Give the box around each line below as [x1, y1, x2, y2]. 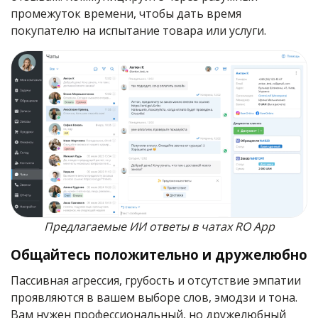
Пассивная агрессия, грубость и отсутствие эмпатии [11, 273, 301, 289]
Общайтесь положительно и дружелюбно [11, 246, 307, 264]
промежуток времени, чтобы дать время [11, 6, 241, 22]
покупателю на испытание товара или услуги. [11, 23, 266, 39]
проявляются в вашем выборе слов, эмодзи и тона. [11, 290, 297, 306]
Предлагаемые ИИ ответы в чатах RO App [43, 219, 275, 235]
